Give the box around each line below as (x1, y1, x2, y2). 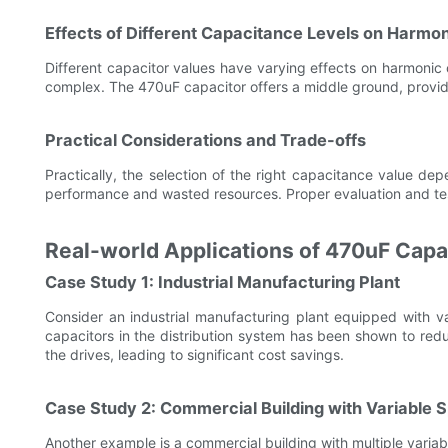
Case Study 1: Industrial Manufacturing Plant (45, 272, 400, 293)
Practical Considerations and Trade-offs (45, 130, 366, 151)
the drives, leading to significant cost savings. (45, 346, 344, 364)
